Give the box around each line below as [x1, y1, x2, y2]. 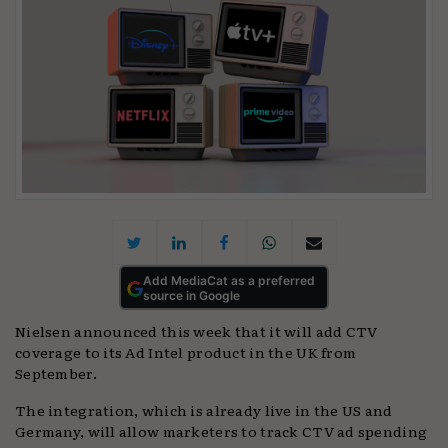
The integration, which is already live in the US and [15, 399, 393, 421]
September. [15, 362, 97, 384]
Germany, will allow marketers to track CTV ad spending [15, 420, 428, 442]
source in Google [143, 287, 240, 303]
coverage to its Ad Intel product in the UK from [15, 341, 357, 363]
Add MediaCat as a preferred [143, 272, 315, 288]
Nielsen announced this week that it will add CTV [15, 320, 378, 342]
